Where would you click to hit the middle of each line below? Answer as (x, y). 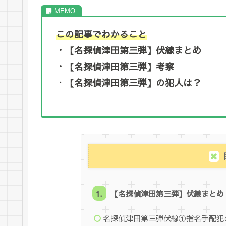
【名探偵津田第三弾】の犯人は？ (133, 82)
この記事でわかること (101, 34)
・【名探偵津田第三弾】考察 (115, 66)
